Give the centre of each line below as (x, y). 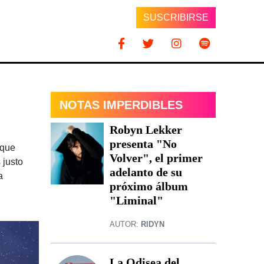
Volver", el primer (156, 158)
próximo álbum (149, 187)
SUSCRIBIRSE (176, 17)
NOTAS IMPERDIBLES (121, 105)
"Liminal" (136, 201)
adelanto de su (146, 172)
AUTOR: (125, 225)
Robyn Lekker (146, 130)
